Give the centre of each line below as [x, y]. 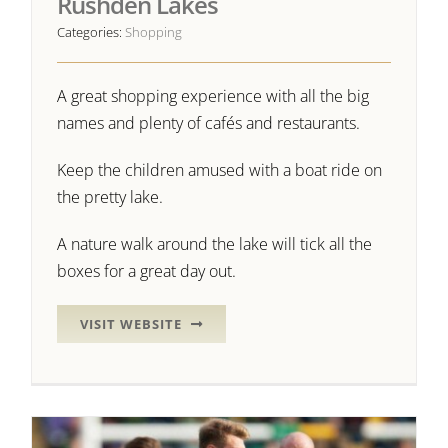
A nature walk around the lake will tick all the [215, 244]
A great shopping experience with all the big [213, 96]
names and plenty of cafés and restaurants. [209, 123]
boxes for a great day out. [147, 271]
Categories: [91, 32]
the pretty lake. [110, 197]
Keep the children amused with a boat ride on [220, 170]
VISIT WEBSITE [131, 324]
